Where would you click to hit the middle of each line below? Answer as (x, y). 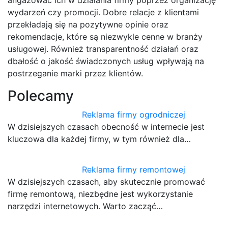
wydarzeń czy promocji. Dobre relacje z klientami (103, 12)
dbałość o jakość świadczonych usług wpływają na (106, 61)
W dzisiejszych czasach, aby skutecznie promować (106, 182)
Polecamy (41, 96)
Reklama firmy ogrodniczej (134, 115)
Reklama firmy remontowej (134, 170)
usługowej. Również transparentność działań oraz (103, 49)
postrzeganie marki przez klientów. (75, 74)
